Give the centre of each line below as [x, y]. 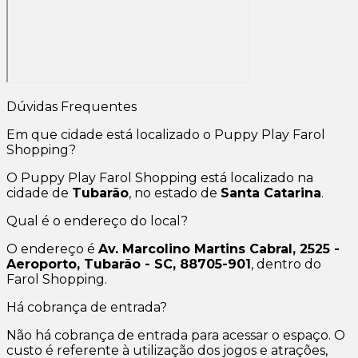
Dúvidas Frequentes [72, 107]
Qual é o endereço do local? [97, 221]
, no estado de [175, 193]
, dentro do [286, 265]
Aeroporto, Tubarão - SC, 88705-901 [129, 265]
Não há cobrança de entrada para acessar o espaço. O [176, 336]
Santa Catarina [271, 193]
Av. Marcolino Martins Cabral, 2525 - [219, 249]
